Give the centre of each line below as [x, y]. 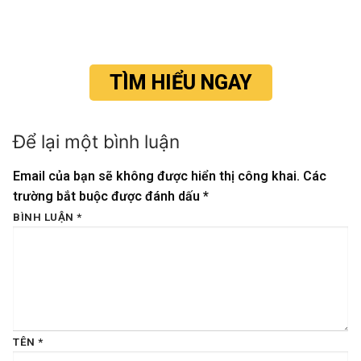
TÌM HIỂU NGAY [180, 83]
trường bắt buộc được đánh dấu [108, 197]
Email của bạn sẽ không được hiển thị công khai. [156, 176]
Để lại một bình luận [96, 141]
